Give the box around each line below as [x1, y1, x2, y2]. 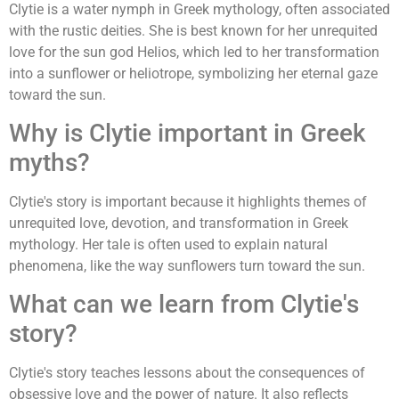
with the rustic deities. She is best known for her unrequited [9, 21, 378, 39]
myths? [9, 147, 90, 177]
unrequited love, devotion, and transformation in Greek [9, 214, 348, 232]
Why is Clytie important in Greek [9, 118, 366, 148]
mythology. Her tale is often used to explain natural [9, 235, 328, 253]
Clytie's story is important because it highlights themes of [9, 192, 367, 210]
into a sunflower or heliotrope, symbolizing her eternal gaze [9, 64, 378, 82]
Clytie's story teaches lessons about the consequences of [9, 364, 365, 382]
